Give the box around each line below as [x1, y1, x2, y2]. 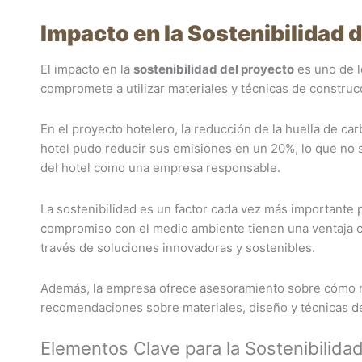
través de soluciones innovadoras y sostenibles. [40, 239, 315, 255]
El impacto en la [40, 61, 133, 77]
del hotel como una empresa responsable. [40, 160, 280, 176]
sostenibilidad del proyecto [133, 61, 294, 77]
